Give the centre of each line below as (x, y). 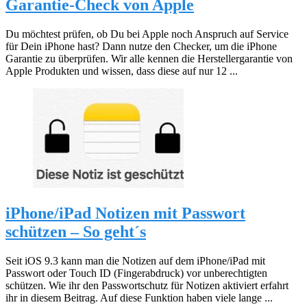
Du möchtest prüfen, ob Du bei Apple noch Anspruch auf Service (147, 34)
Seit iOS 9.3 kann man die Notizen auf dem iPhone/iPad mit (135, 260)
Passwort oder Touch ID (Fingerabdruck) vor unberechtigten (136, 273)
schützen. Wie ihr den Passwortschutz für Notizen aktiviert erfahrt (147, 285)
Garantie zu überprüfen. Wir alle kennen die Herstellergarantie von (149, 58)
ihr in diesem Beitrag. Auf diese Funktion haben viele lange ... (139, 297)
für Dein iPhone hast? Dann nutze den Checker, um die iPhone (141, 46)
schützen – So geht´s (76, 231)
